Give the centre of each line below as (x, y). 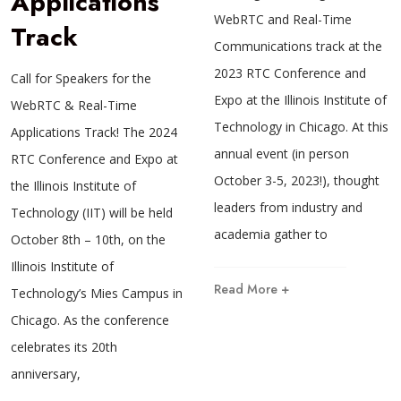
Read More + (252, 290)
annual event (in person (282, 154)
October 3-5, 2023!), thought (297, 181)
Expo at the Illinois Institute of (300, 100)
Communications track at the (298, 47)
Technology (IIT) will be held (92, 213)
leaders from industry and (288, 208)
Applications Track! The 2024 (94, 132)
